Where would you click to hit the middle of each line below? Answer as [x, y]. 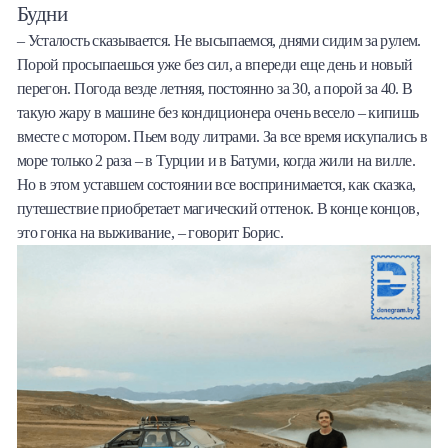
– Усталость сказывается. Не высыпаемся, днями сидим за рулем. [219, 41]
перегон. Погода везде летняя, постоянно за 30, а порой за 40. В [215, 89]
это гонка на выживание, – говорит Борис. [150, 233]
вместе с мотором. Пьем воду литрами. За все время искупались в [222, 137]
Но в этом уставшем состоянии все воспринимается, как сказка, [216, 185]
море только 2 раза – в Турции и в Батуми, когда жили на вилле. [216, 161]
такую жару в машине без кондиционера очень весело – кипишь [218, 113]
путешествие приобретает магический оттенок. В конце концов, [218, 209]
